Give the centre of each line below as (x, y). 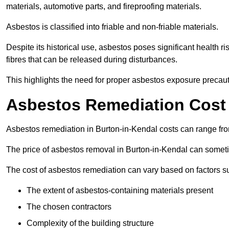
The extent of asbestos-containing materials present (120, 191)
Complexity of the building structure (90, 223)
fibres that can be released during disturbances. (92, 60)
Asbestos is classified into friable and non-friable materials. (112, 27)
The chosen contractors (69, 207)
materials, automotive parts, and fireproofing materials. (104, 7)
